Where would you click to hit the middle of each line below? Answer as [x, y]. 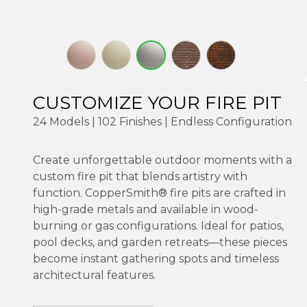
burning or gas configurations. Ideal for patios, [158, 225]
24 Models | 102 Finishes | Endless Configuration [162, 121]
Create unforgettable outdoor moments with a [162, 160]
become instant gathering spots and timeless [156, 258]
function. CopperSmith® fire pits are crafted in [159, 193]
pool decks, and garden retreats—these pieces [160, 242]
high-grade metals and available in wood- [146, 209]
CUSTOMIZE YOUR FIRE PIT [157, 102]
